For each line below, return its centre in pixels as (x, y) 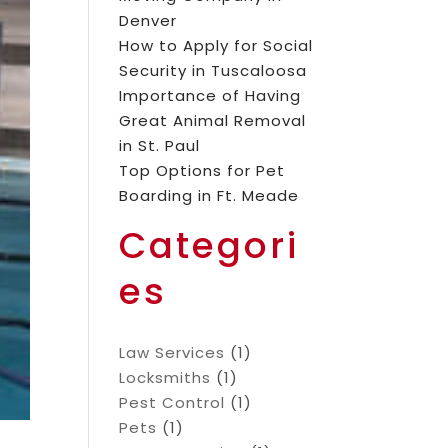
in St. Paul (160, 145)
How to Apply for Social (216, 45)
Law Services (172, 352)
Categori (209, 245)
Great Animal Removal (213, 120)
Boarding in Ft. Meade (209, 195)
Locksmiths (165, 377)
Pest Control (172, 402)
